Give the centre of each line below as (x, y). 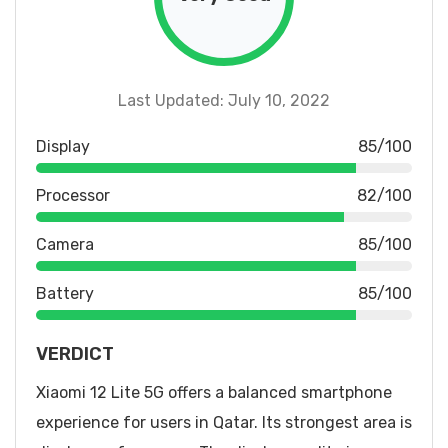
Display (63, 146)
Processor (73, 195)
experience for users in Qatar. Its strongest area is (224, 422)
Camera (65, 244)
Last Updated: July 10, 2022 (224, 100)
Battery (65, 293)
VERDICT (75, 353)
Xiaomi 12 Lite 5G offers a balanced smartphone (214, 392)
